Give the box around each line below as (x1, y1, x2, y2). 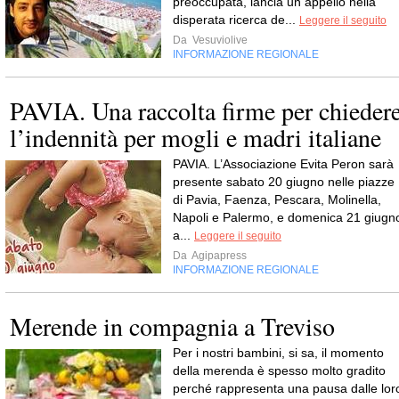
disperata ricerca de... (173, 12, 299, 27)
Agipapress (190, 248, 247, 262)
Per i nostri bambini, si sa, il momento (173, 345, 384, 360)
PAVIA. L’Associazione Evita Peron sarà (173, 156, 394, 171)
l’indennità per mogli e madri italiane (10, 119, 381, 154)
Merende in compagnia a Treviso (10, 308, 335, 343)
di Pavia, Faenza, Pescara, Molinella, (173, 191, 381, 207)
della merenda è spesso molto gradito (173, 362, 386, 378)
